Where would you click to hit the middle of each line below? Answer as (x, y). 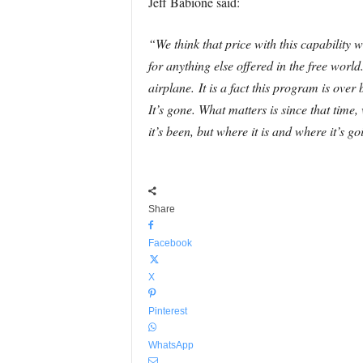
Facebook (170, 243)
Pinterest (167, 311)
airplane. (173, 87)
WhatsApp (171, 345)
